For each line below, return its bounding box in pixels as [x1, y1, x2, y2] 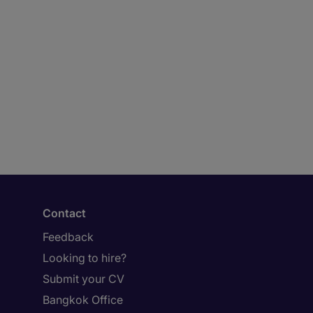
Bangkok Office [43, 293, 123, 307]
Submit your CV [43, 272, 124, 286]
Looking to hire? [43, 251, 126, 265]
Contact [43, 206, 86, 220]
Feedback [43, 230, 94, 244]
